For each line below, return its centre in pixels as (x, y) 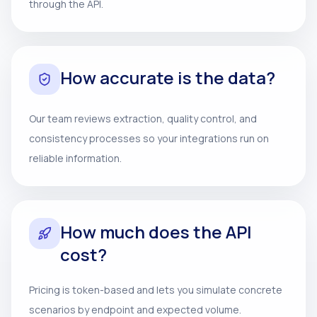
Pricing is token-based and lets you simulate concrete (156, 290)
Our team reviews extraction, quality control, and (143, 119)
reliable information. (75, 158)
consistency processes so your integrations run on (149, 138)
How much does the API (156, 232)
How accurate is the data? (168, 77)
